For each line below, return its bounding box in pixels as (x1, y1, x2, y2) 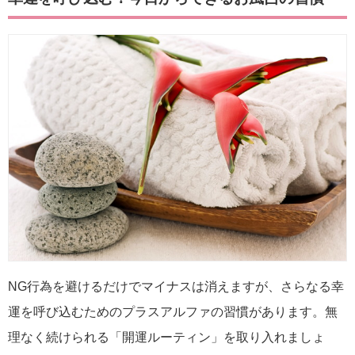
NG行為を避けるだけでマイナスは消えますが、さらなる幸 (8, 279, 344, 293)
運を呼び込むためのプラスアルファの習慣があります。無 (8, 304, 338, 319)
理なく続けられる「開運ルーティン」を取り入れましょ (8, 330, 325, 344)
